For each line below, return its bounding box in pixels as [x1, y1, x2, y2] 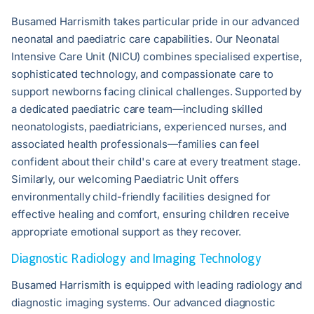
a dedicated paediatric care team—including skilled [11, 102, 263, 116]
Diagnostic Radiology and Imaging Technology [11, 251, 261, 266]
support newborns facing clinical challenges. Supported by [11, 85, 302, 99]
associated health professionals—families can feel [11, 137, 260, 151]
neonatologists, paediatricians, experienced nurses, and [11, 120, 287, 134]
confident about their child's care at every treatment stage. [11, 155, 301, 169]
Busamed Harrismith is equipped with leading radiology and [11, 278, 303, 292]
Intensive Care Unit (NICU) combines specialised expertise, [11, 50, 303, 64]
